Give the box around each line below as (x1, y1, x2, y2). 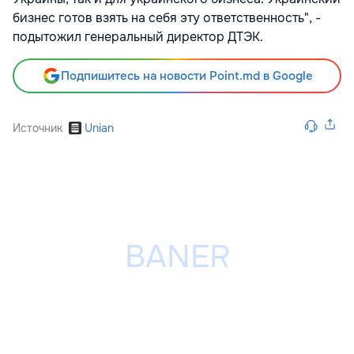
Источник (13, 121, 62, 136)
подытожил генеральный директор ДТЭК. (13, 28, 263, 46)
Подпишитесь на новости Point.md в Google (60, 68, 313, 85)
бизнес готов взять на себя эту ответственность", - (13, 9, 321, 27)
